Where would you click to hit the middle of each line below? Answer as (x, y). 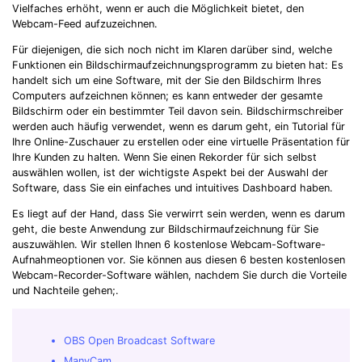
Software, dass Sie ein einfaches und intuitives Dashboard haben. (174, 188)
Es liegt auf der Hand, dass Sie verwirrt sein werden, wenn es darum (179, 213)
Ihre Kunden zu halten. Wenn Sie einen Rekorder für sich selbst (164, 158)
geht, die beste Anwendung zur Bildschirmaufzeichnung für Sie (165, 229)
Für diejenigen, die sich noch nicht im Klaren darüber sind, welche (172, 50)
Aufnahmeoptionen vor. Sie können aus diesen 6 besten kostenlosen (179, 259)
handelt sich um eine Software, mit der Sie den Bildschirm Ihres (167, 81)
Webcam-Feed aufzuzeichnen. (86, 24)
